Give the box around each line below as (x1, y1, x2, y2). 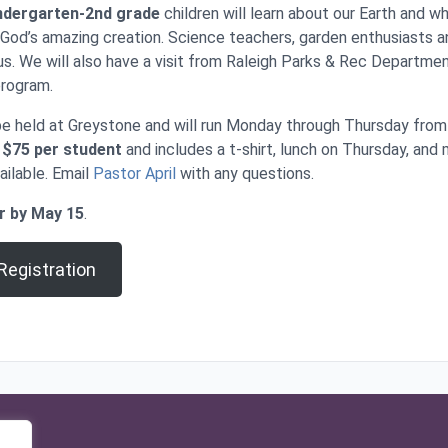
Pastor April (93, 164, 176, 184)
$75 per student (2, 140, 122, 160)
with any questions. (176, 164, 314, 184)
